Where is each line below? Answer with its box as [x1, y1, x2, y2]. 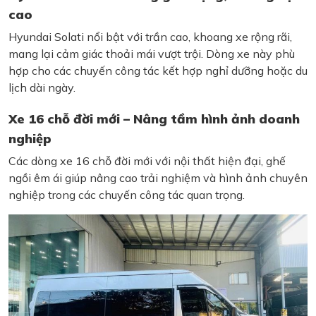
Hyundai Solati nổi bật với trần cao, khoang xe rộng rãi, [8, 30, 292, 44]
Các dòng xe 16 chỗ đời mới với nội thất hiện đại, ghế [8, 154, 286, 169]
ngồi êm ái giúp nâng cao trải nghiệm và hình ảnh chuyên [8, 171, 308, 186]
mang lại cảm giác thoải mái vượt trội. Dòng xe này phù [8, 47, 295, 61]
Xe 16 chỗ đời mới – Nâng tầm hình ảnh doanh [8, 111, 300, 128]
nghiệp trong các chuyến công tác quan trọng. [8, 188, 245, 202]
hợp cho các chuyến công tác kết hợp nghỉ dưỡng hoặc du [8, 63, 308, 78]
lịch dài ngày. [8, 80, 75, 95]
